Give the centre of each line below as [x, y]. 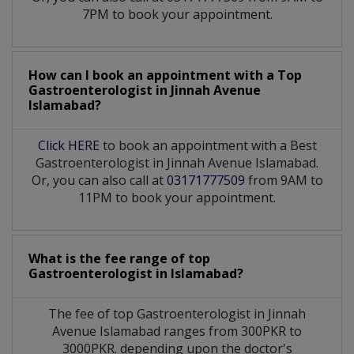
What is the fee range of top [119, 259]
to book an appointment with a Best [208, 146]
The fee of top [92, 314]
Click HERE [68, 146]
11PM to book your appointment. [177, 198]
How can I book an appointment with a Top [165, 75]
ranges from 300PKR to [233, 331]
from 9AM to [284, 181]
